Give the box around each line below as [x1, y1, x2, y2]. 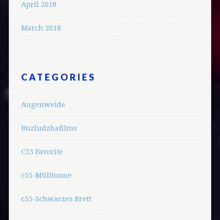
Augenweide [21, 100, 65, 109]
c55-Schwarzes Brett [21, 194, 91, 203]
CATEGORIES [21, 71, 96, 82]
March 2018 [21, 24, 61, 32]
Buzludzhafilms [21, 123, 77, 132]
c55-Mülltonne [21, 170, 72, 179]
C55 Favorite [21, 147, 63, 156]
